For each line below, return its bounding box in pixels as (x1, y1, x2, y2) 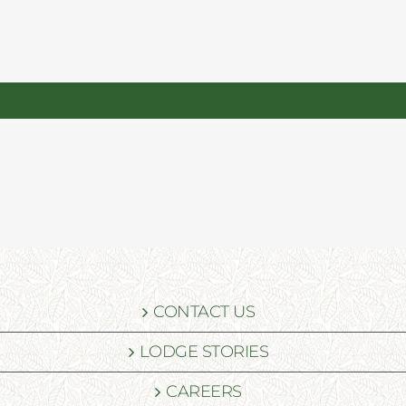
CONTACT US (153, 302, 255, 323)
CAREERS (166, 382, 242, 402)
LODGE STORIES (139, 342, 269, 362)
